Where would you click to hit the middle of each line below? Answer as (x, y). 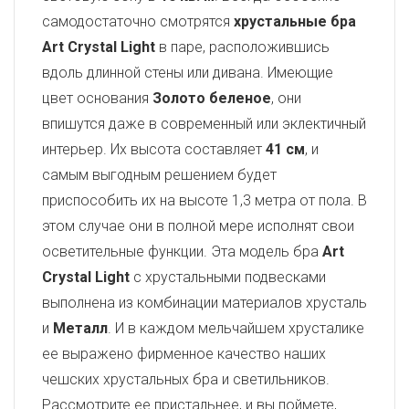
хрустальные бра (295, 21)
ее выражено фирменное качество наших (184, 354)
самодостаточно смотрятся (138, 21)
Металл (80, 328)
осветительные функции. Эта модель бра (182, 252)
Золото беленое (212, 98)
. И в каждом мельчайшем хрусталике (236, 328)
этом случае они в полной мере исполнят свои (198, 226)
